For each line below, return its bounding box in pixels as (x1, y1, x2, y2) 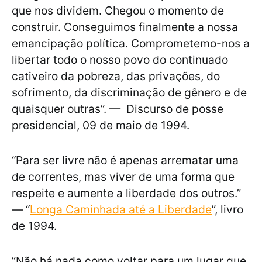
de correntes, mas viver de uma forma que (12, 170, 235, 184)
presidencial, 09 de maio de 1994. (12, 118, 189, 133)
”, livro (212, 202, 243, 217)
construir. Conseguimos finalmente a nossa (12, 20, 238, 35)
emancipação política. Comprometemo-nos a (12, 36, 250, 51)
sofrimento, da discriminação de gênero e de (12, 85, 247, 100)
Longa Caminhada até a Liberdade (30, 202, 212, 217)
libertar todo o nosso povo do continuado (12, 53, 228, 67)
